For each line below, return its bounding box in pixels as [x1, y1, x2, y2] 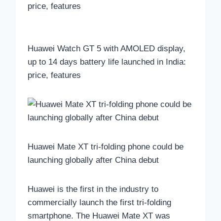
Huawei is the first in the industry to [28, 184, 158, 194]
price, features [28, 71, 81, 80]
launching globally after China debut [28, 155, 159, 165]
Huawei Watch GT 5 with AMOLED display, [28, 44, 185, 54]
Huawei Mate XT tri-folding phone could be [28, 142, 184, 152]
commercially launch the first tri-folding [28, 198, 171, 208]
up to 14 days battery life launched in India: [28, 57, 186, 67]
